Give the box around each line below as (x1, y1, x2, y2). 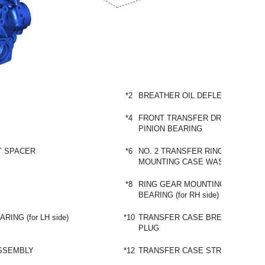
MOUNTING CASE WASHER (138, 157, 240, 166)
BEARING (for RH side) (138, 190, 219, 199)
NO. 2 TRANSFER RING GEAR (138, 146, 248, 156)
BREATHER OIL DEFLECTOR (138, 91, 243, 100)
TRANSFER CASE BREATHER (138, 212, 247, 222)
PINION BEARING (138, 124, 202, 133)
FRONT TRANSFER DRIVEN (138, 113, 240, 122)
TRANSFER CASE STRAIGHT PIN (138, 245, 260, 255)
